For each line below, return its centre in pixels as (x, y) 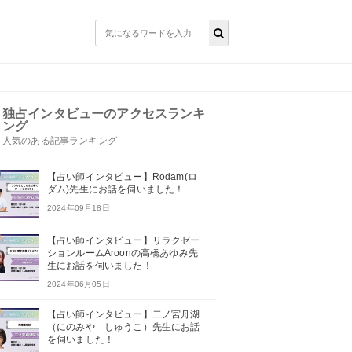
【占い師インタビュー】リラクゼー (124, 240)
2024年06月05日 (79, 284)
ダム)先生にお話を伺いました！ (116, 189)
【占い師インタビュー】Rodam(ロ (122, 177)
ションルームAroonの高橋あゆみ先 (123, 253)
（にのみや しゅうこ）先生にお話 (124, 327)
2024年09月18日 (79, 208)
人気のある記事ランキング (60, 141)
